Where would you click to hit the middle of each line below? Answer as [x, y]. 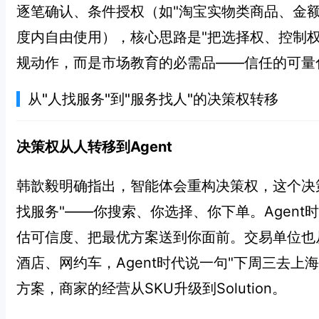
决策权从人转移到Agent [94, 147]
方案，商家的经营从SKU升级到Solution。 [151, 289]
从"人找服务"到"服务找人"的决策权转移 [153, 99]
